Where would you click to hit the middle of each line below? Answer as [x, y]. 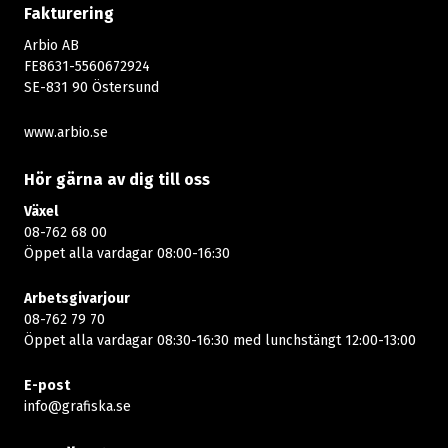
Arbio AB [51, 45]
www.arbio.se [66, 132]
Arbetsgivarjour [77, 298]
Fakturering [69, 13]
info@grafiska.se [77, 406]
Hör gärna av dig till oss [117, 179]
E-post [47, 385]
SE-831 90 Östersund [91, 87]
